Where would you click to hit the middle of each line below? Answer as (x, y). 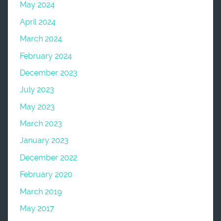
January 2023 (44, 141)
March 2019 (41, 191)
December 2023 (49, 73)
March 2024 (41, 39)
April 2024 (38, 22)
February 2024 (46, 56)
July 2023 (37, 90)
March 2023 (41, 124)
